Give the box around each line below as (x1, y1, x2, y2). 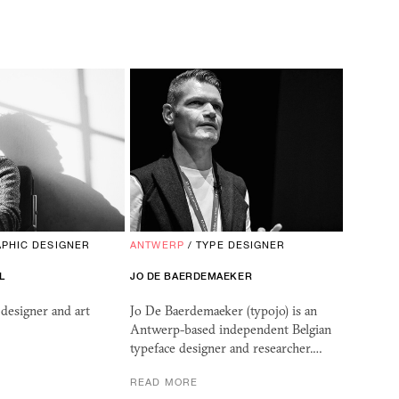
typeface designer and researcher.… (130, 340, 323, 357)
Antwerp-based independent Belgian (130, 322, 332, 338)
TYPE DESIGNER (196, 240, 286, 251)
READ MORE (130, 377, 199, 388)
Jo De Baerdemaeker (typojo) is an (130, 303, 318, 320)
